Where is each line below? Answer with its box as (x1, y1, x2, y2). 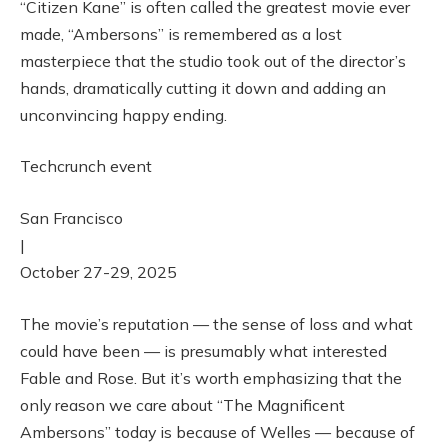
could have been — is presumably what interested (20, 340, 387, 361)
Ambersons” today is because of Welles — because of (20, 421, 415, 442)
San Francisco (20, 208, 123, 229)
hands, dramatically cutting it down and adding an (20, 77, 386, 98)
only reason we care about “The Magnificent (20, 394, 345, 415)
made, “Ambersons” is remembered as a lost (20, 23, 342, 44)
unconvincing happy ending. (20, 104, 227, 125)
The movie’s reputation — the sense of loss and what (20, 313, 413, 334)
